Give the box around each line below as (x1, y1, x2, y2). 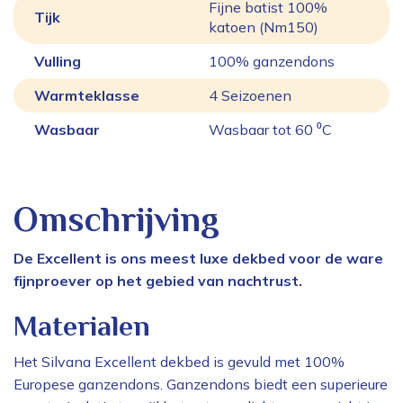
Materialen (13, 309, 150, 343)
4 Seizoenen (209, 86, 291, 105)
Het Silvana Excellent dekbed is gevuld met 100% (13, 353, 345, 372)
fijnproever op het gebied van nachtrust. (13, 272, 302, 291)
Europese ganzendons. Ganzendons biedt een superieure (13, 375, 388, 394)
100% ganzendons (209, 52, 335, 71)
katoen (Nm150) (209, 18, 318, 37)
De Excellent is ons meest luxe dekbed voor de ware (13, 249, 383, 268)
